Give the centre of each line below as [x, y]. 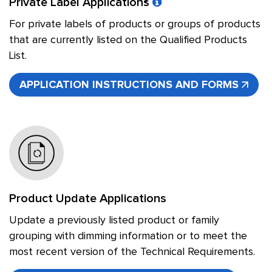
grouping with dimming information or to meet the [128, 236]
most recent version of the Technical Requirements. [132, 252]
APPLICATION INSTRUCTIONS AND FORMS [129, 85]
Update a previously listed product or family [114, 220]
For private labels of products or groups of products [135, 24]
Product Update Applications [88, 199]
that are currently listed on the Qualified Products [128, 40]
